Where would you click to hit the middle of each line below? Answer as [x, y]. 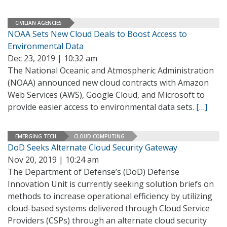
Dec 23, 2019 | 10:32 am [52, 58]
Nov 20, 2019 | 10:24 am [53, 160]
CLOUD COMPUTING [99, 136]
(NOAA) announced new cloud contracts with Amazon [108, 83]
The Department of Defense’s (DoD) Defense [93, 172]
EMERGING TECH [36, 136]
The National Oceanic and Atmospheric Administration [111, 70]
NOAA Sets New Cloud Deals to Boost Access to [97, 34]
